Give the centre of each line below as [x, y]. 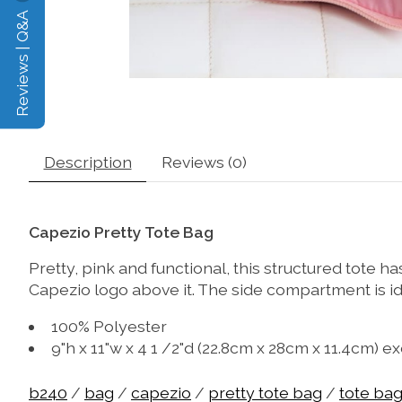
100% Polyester [109, 326]
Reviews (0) [204, 162]
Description [87, 162]
